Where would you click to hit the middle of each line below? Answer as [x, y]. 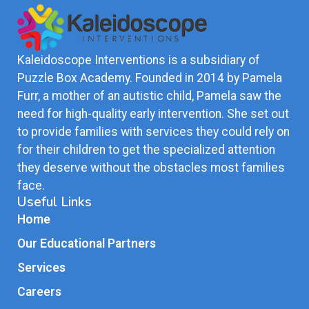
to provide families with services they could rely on [153, 131]
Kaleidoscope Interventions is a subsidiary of [139, 60]
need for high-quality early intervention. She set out [153, 113]
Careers [39, 291]
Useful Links [54, 202]
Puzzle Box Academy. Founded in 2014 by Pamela [150, 78]
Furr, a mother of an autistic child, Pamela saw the [149, 96]
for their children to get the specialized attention [146, 149]
